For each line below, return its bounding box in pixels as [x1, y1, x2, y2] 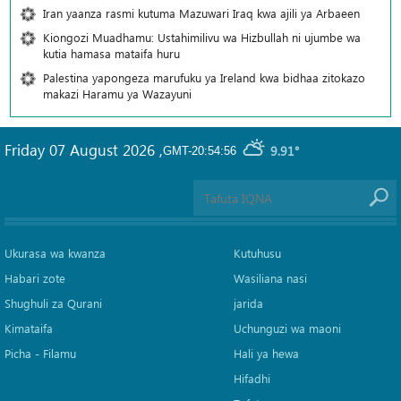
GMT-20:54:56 [163, 144, 236, 158]
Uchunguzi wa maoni [233, 320, 341, 337]
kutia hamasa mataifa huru [43, 46, 180, 62]
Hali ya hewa [233, 346, 299, 362]
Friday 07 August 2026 [4, 140, 159, 160]
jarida [233, 295, 263, 311]
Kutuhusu [233, 245, 281, 261]
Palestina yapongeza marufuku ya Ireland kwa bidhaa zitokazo [43, 70, 365, 86]
